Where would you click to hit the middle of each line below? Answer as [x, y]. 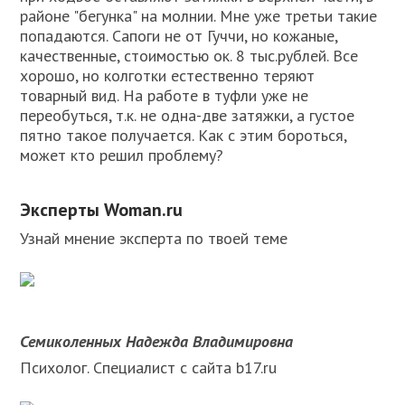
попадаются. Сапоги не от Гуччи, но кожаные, [179, 36]
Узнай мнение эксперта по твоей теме [154, 239]
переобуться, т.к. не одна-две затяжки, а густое [188, 116]
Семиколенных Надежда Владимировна [157, 342]
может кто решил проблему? [122, 155]
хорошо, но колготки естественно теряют [168, 76]
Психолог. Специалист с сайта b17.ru [149, 368]
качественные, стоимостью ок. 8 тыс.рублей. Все [189, 56]
